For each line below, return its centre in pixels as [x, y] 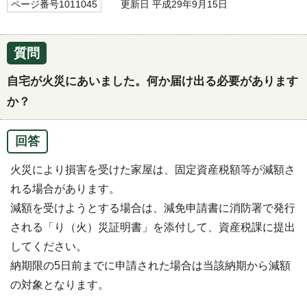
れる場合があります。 [65, 189]
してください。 [49, 247]
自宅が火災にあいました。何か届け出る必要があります [152, 82]
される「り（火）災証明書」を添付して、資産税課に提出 [153, 228]
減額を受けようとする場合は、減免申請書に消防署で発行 [153, 208]
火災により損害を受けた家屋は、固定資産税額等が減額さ [153, 170]
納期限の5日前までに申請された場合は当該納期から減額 [150, 266]
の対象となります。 [60, 285]
